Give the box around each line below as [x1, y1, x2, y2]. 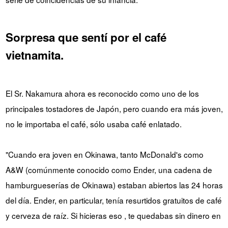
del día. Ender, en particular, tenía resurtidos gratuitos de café [5, 194, 222, 206]
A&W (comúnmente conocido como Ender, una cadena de [5, 164, 212, 176]
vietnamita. [5, 47, 64, 64]
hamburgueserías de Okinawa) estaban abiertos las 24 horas [5, 179, 223, 191]
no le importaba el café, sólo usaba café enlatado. [5, 118, 182, 130]
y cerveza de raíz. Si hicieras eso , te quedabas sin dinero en [5, 210, 221, 221]
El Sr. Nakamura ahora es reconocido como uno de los [5, 88, 199, 99]
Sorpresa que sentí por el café [5, 29, 166, 46]
